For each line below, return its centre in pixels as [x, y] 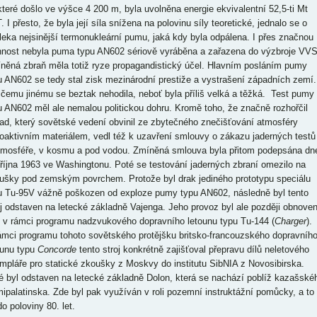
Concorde [57, 249]
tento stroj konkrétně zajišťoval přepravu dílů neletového [192, 249]
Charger [290, 221]
